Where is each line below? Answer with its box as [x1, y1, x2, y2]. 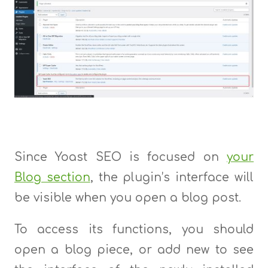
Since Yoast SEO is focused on [14, 151, 227, 164]
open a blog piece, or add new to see [14, 243, 254, 257]
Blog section [14, 171, 90, 184]
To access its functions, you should [14, 223, 254, 236]
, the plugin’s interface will [90, 171, 254, 184]
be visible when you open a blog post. [14, 191, 241, 205]
